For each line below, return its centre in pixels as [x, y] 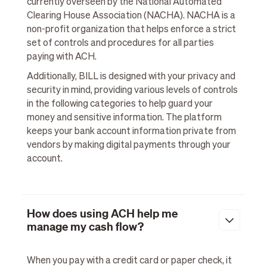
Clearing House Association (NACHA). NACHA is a [131, 16]
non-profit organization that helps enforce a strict [131, 30]
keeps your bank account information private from [131, 131]
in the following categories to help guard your [119, 104]
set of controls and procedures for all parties [120, 43]
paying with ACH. [61, 57]
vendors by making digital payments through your [128, 145]
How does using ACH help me [102, 214]
